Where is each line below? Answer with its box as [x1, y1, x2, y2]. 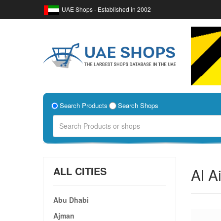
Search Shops [117, 100, 158, 110]
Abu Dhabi [53, 194, 89, 205]
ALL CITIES [53, 163, 107, 178]
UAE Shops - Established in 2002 [62, 5, 151, 13]
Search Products [60, 100, 108, 110]
